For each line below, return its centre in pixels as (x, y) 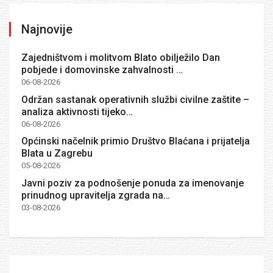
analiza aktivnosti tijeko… (77, 112)
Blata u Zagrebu (57, 154)
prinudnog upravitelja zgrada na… (96, 195)
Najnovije (47, 30)
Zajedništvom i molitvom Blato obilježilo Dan (121, 58)
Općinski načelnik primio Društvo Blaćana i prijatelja (136, 141)
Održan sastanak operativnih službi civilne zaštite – (135, 99)
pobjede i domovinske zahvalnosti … (102, 70)
